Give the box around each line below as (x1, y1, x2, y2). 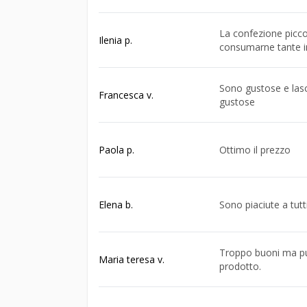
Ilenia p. (99, 33, 132, 47)
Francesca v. (99, 88, 153, 101)
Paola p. (99, 143, 134, 156)
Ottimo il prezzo (219, 143, 291, 156)
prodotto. (219, 259, 261, 273)
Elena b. (99, 197, 133, 211)
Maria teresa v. (99, 252, 164, 266)
